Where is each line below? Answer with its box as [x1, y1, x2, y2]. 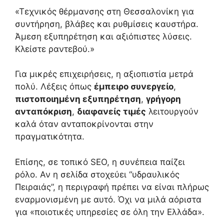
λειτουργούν [146, 106, 198, 117]
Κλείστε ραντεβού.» [15, 43, 94, 54]
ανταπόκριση [15, 106, 72, 117]
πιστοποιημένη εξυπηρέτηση [15, 94, 141, 104]
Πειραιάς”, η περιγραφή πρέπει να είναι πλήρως [15, 181, 209, 192]
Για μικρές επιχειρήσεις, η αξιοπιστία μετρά [15, 69, 193, 79]
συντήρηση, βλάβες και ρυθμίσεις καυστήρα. [15, 18, 198, 29]
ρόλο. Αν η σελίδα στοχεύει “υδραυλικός [15, 169, 179, 179]
